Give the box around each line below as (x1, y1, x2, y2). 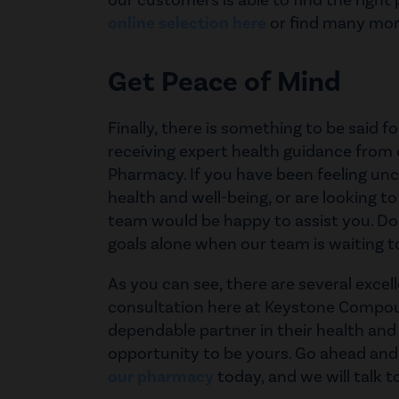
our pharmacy (108, 366, 214, 388)
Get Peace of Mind (108, 64, 341, 102)
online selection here (108, 12, 266, 35)
